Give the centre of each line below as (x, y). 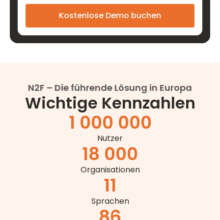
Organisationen (110, 170)
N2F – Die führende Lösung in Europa (110, 88)
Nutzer (110, 138)
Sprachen (110, 201)
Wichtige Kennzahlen (110, 103)
